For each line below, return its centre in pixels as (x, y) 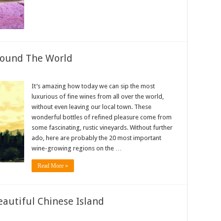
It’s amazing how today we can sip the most (93, 86)
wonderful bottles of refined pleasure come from (102, 117)
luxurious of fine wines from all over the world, (98, 96)
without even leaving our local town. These (92, 107)
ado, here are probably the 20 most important (96, 138)
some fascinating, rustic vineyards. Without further (102, 128)
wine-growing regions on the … (77, 148)
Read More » (53, 166)
